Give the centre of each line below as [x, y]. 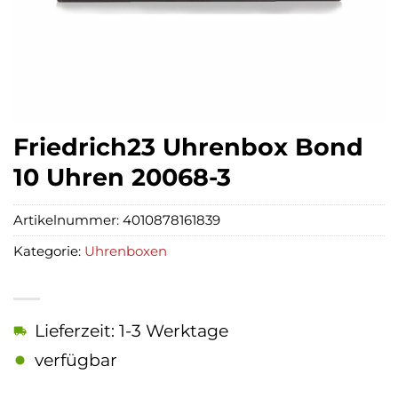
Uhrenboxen [126, 251]
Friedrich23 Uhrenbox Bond [188, 147]
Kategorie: [49, 251]
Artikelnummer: [68, 220]
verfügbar [76, 360]
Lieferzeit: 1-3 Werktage [131, 331]
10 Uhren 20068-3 [122, 177]
